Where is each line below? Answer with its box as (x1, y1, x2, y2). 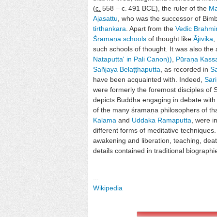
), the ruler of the (155, 4, 209, 12)
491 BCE (127, 4, 155, 12)
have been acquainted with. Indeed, (93, 75, 204, 83)
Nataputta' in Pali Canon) (93, 55, 170, 63)
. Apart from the (126, 24, 175, 32)
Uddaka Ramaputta (132, 116, 191, 124)
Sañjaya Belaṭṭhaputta (93, 65, 160, 73)
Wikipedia (93, 184, 123, 192)
